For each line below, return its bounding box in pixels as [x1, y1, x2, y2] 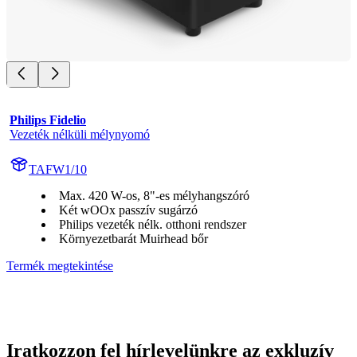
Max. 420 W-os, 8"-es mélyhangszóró [59, 188, 249, 202]
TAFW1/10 [29, 162, 87, 176]
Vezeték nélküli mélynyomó [10, 127, 150, 141]
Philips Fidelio [10, 112, 86, 127]
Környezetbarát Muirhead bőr [59, 231, 208, 245]
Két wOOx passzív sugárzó [59, 202, 198, 217]
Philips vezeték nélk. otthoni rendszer [59, 217, 246, 231]
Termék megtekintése [6, 258, 113, 273]
